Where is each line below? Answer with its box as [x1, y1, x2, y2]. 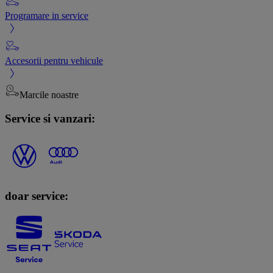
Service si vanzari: [5, 112, 95, 125]
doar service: [5, 190, 68, 203]
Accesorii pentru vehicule [5, 55, 103, 66]
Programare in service [5, 10, 88, 21]
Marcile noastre [19, 89, 79, 100]
